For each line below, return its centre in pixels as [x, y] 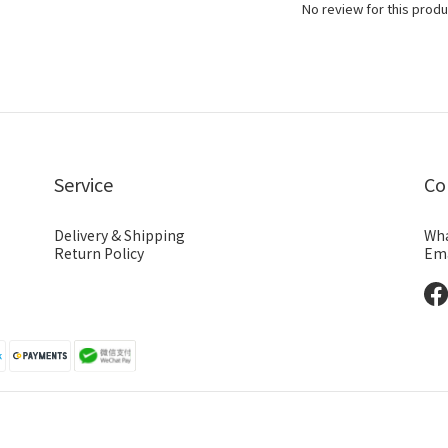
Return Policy [99, 253]
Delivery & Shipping [119, 235]
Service [83, 184]
